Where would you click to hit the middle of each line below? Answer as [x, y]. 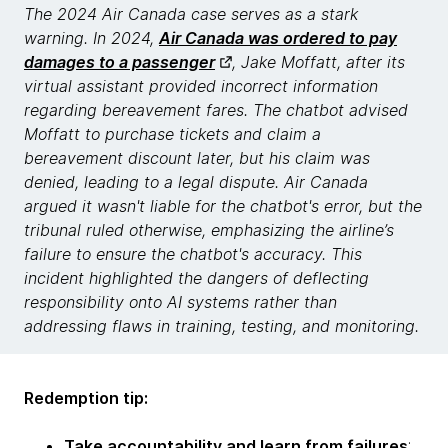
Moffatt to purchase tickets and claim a [172, 134]
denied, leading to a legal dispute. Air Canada [196, 182]
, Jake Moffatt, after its [318, 62]
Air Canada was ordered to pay [278, 38]
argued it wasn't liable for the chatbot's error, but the [223, 206]
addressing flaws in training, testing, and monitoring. [221, 326]
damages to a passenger [119, 62]
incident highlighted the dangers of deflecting [196, 278]
